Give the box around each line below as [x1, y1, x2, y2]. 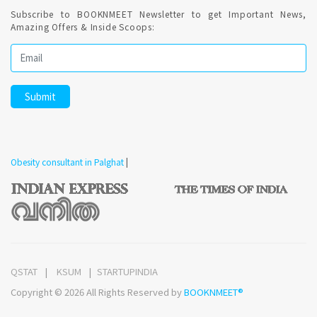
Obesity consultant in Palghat [11, 155, 124, 168]
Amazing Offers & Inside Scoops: [11, 20, 155, 33]
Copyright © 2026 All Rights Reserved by [11, 284, 184, 299]
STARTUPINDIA [97, 264, 158, 278]
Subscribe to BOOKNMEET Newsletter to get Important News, [11, 7, 306, 20]
